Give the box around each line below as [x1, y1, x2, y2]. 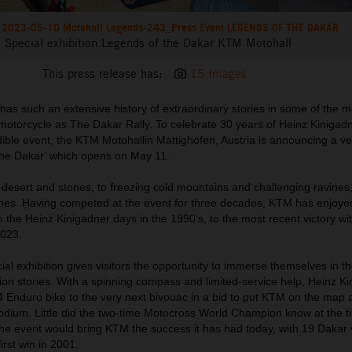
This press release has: [42, 66, 163, 82]
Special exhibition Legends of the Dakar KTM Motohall [5, 35, 292, 51]
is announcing [258, 134, 331, 147]
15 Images [189, 66, 247, 82]
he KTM [60, 134, 102, 147]
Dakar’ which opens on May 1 [14, 149, 160, 163]
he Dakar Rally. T [77, 118, 161, 131]
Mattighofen [156, 134, 215, 147]
